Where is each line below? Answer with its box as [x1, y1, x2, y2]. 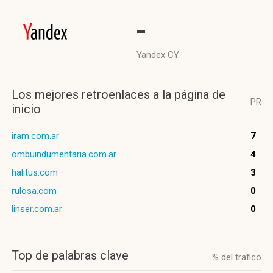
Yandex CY [136, 49, 179, 60]
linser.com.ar [12, 204, 62, 214]
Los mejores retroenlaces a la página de [12, 87, 225, 102]
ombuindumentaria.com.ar [12, 149, 116, 160]
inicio [12, 102, 41, 116]
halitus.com [12, 167, 58, 178]
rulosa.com [12, 185, 57, 196]
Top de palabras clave [12, 248, 129, 263]
